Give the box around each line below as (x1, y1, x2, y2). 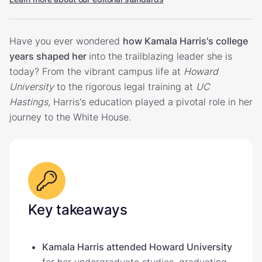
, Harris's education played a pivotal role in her (48, 95, 253, 108)
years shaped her (9, 50, 89, 62)
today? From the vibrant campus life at (9, 65, 184, 77)
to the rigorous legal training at (54, 80, 196, 92)
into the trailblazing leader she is (89, 50, 232, 62)
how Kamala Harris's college (123, 35, 248, 47)
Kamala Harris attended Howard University (42, 240, 232, 253)
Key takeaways (28, 201, 127, 218)
